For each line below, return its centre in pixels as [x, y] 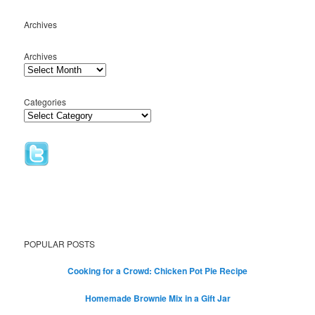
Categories [45, 102]
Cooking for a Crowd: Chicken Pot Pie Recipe [157, 270]
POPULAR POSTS [60, 243]
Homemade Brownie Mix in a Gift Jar [157, 298]
